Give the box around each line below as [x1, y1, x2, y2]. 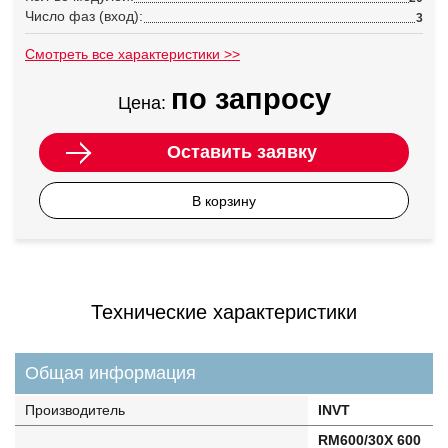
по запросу [170, 83, 331, 115]
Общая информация [25, 363, 196, 383]
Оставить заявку [166, 142, 317, 162]
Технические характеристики [91, 301, 357, 323]
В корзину [192, 192, 256, 209]
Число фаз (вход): [25, 8, 143, 24]
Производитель [25, 402, 125, 418]
